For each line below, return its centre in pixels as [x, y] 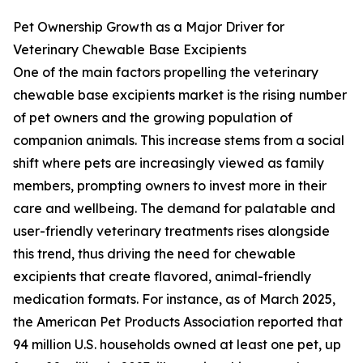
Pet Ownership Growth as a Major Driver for [149, 27]
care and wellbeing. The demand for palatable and [174, 209]
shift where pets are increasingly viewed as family [169, 163]
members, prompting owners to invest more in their [170, 186]
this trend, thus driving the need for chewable [154, 254]
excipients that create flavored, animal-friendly [162, 277]
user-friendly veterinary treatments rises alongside [171, 231]
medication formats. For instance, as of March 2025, [174, 299]
